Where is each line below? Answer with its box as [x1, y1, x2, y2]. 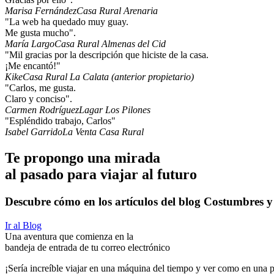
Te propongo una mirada [5, 150, 160, 166]
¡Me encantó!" [5, 61, 61, 72]
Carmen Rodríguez [5, 105, 79, 116]
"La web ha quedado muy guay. [5, 17, 128, 28]
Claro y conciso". [5, 94, 72, 105]
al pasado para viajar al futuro [5, 166, 197, 183]
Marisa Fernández [5, 6, 76, 17]
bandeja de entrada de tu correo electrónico [5, 242, 170, 253]
